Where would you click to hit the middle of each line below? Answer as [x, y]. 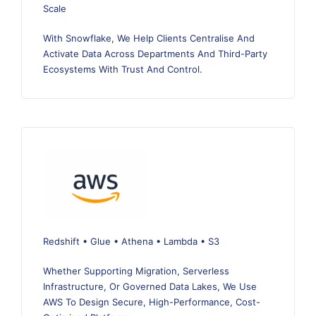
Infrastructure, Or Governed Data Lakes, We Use [150, 287]
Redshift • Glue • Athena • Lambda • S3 [131, 242]
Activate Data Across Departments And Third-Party [155, 54]
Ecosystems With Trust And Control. [123, 69]
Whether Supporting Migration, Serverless [136, 271]
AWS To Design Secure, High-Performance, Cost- [152, 302]
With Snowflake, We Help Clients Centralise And [149, 38]
